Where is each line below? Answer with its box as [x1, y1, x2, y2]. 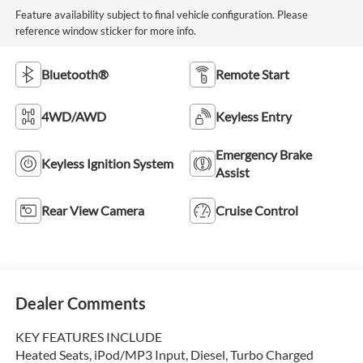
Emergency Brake [216, 146, 312, 162]
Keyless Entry [216, 108, 292, 124]
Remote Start [216, 66, 289, 82]
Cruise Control [216, 202, 298, 218]
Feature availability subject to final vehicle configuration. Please [15, 7, 308, 21]
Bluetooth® [41, 66, 109, 82]
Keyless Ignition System [41, 155, 173, 171]
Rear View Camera [41, 202, 144, 218]
